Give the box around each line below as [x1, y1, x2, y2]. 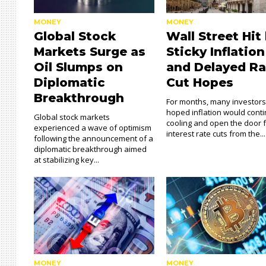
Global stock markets [34, 112, 110, 122]
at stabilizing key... [34, 154, 99, 165]
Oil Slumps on [34, 60, 123, 74]
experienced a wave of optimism [34, 122, 151, 133]
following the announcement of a [34, 133, 153, 144]
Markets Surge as [34, 45, 145, 59]
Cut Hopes [166, 75, 234, 90]
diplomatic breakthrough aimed [34, 144, 147, 154]
